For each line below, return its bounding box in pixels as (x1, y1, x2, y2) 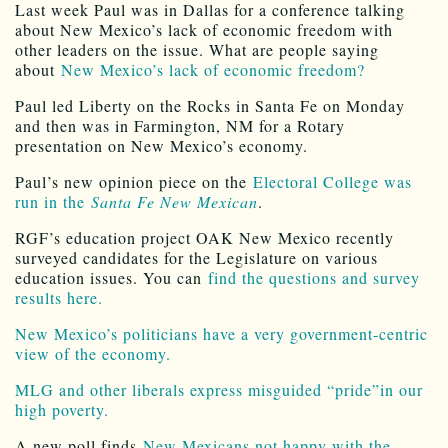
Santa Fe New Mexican (91, 191, 258, 213)
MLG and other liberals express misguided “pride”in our (15, 379, 423, 401)
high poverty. (15, 399, 109, 421)
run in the (15, 191, 91, 213)
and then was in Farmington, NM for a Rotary (15, 115, 345, 137)
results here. (15, 287, 103, 309)
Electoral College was (253, 171, 412, 193)
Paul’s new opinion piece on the (15, 171, 253, 193)
